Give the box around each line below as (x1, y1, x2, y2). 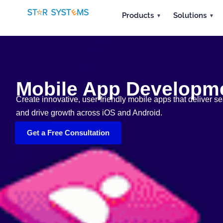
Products (121, 10, 154, 20)
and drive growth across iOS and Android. (16, 109, 162, 117)
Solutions (173, 10, 207, 20)
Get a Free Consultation (27, 128, 110, 137)
